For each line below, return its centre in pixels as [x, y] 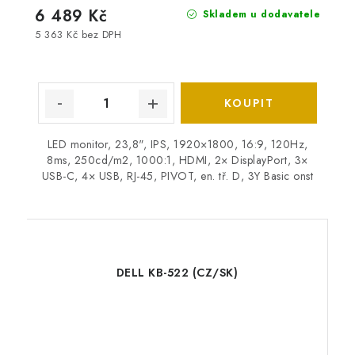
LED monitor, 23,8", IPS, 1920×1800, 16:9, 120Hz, [177, 145]
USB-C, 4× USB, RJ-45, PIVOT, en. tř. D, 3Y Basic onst [177, 176]
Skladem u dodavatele [260, 15]
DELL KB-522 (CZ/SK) [177, 273]
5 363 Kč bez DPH [78, 35]
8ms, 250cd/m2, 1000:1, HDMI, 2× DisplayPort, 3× [177, 160]
